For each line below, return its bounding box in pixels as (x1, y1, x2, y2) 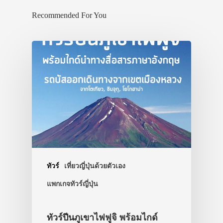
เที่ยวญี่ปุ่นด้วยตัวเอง (64, 162, 125, 170)
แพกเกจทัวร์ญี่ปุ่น (47, 180, 98, 188)
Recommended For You (32, 11, 107, 20)
